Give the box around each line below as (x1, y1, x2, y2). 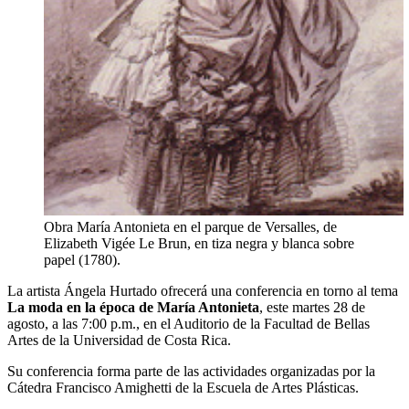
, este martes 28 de (259, 299, 365, 315)
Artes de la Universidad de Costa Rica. (7, 331, 231, 348)
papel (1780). (44, 251, 121, 267)
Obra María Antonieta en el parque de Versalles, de (44, 218, 337, 235)
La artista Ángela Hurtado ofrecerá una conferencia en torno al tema (7, 282, 398, 299)
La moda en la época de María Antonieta (7, 299, 259, 315)
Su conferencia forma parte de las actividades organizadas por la (7, 362, 375, 379)
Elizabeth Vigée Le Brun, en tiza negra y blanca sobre (44, 235, 354, 251)
